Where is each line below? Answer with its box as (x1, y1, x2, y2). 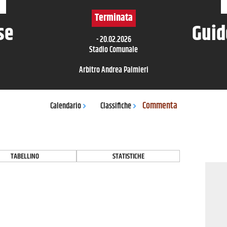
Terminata (94, 10, 133, 26)
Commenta (142, 99, 177, 113)
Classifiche (100, 99, 131, 112)
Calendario (50, 99, 81, 112)
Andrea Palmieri (101, 64, 148, 77)
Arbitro (79, 64, 101, 77)
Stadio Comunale (89, 44, 138, 56)
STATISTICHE (112, 150, 144, 162)
